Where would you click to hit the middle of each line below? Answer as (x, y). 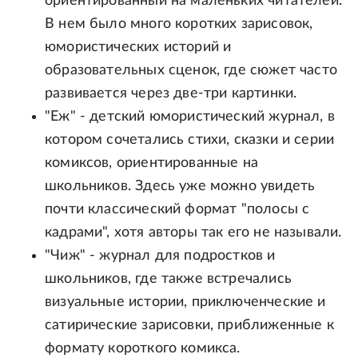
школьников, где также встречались (168, 279)
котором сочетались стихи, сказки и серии (190, 140)
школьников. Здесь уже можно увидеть (180, 187)
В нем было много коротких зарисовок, (179, 24)
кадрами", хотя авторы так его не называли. (193, 233)
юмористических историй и (138, 48)
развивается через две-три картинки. (171, 94)
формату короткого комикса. (143, 349)
